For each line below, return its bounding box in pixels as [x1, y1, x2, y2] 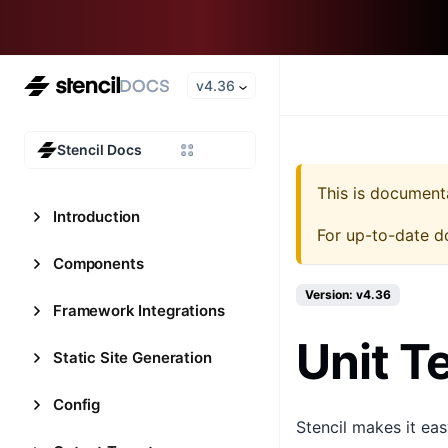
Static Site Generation [53, 348, 212, 367]
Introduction [53, 207, 141, 226]
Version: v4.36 [305, 287, 391, 302]
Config [53, 395, 101, 414]
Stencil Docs [57, 141, 142, 158]
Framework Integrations [53, 301, 225, 320]
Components [53, 254, 144, 273]
